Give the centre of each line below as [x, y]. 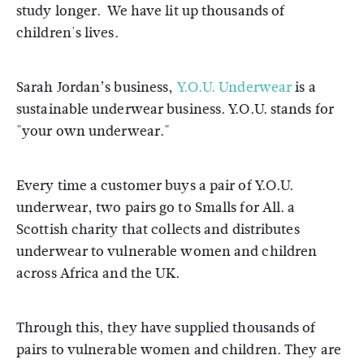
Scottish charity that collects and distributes [158, 230]
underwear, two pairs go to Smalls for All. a [156, 208]
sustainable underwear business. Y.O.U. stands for [175, 109]
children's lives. [67, 33]
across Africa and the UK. [98, 273]
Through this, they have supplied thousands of [166, 328]
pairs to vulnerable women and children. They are [179, 350]
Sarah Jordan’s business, [97, 87]
